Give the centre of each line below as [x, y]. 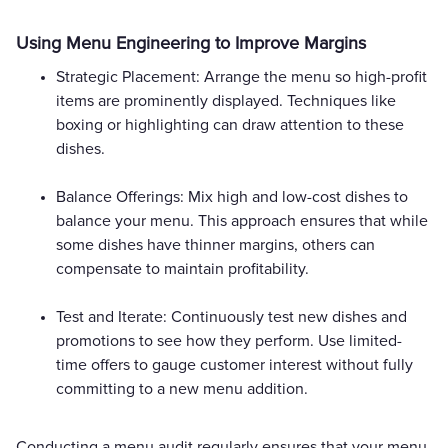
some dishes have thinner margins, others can [215, 244]
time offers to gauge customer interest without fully [234, 364]
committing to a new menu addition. [182, 388]
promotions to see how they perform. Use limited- [229, 340]
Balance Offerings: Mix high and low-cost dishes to [232, 196]
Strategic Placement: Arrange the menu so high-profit [241, 76]
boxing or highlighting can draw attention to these [230, 124]
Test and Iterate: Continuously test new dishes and [231, 316]
